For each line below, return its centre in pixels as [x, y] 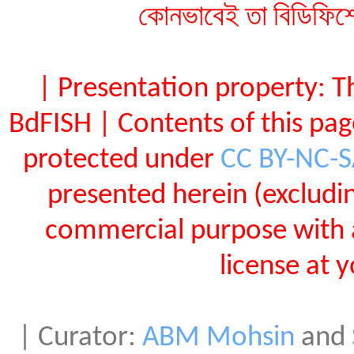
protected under [121, 160]
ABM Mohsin [218, 338]
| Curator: [80, 338]
